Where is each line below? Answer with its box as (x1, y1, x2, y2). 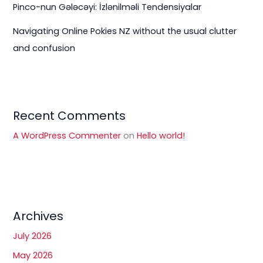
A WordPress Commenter (13, 130, 122, 142)
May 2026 (13, 249, 53, 262)
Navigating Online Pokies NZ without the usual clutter (13, 25, 237, 38)
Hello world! (137, 130, 186, 142)
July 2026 (13, 230, 52, 242)
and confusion (13, 42, 76, 55)
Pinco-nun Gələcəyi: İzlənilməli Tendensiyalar (13, 1, 202, 14)
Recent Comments (13, 107, 126, 124)
